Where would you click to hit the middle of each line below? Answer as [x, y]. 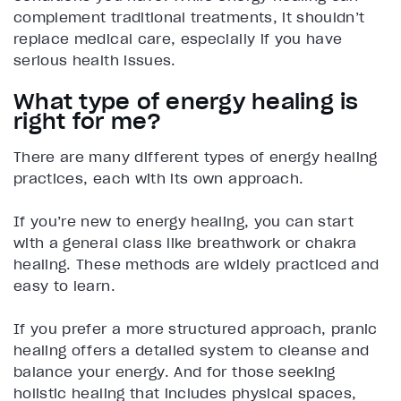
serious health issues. [95, 60]
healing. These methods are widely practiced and [196, 264]
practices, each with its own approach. [159, 178]
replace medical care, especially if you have [178, 38]
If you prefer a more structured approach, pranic [196, 328]
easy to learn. [64, 285]
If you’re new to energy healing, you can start [184, 221]
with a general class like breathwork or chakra [185, 242]
